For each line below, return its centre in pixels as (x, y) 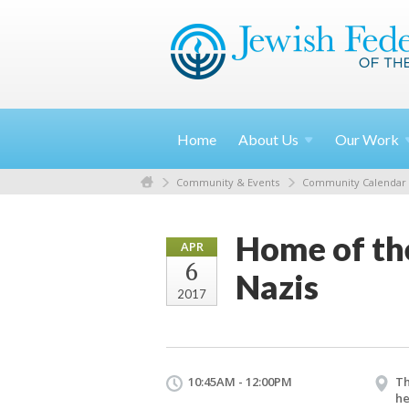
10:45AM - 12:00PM (240, 381)
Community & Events (228, 182)
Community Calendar (354, 182)
